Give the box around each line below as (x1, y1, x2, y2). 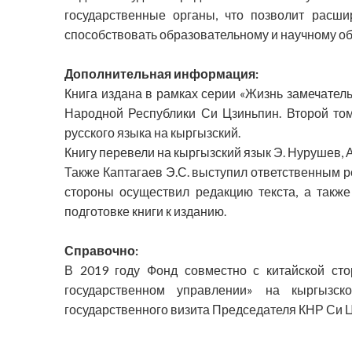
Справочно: (64, 243, 138, 258)
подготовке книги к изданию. (64, 203, 226, 219)
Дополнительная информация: (64, 66, 258, 82)
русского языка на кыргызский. (64, 125, 240, 141)
